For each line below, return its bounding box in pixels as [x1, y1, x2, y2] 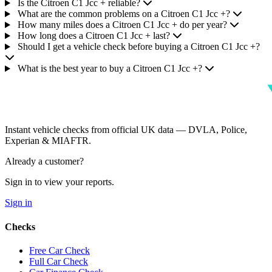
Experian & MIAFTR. [5, 135, 91, 146]
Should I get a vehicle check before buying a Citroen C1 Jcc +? [17, 41, 260, 52]
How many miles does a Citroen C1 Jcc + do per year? [17, 19, 227, 30]
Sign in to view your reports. [5, 177, 114, 188]
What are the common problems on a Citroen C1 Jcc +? [17, 8, 230, 19]
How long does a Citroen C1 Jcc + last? [17, 30, 170, 41]
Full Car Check [29, 256, 88, 267]
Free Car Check [29, 245, 90, 256]
